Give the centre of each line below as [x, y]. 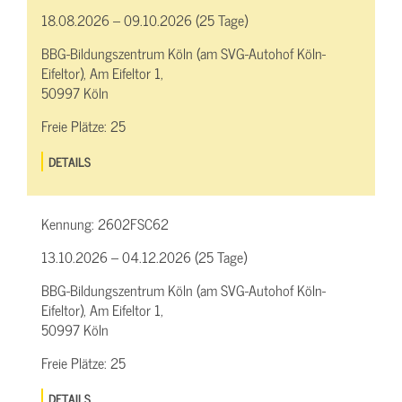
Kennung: [70, 223]
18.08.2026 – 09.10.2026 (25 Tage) [144, 19]
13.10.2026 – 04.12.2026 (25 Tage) [144, 256]
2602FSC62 [133, 223]
